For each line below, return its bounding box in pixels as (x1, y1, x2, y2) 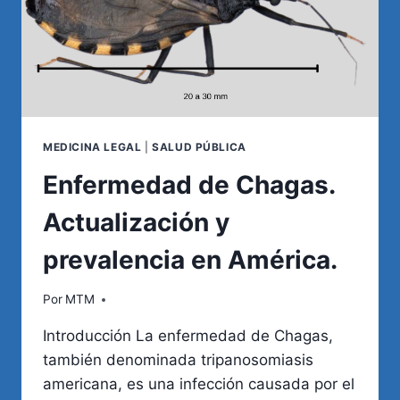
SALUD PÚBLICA (152, 139, 246, 154)
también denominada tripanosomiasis (43, 351, 313, 370)
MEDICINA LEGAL (43, 139, 142, 154)
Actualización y (43, 206, 229, 237)
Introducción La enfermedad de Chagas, (43, 327, 333, 346)
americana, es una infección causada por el (43, 375, 354, 394)
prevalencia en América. (43, 244, 337, 275)
